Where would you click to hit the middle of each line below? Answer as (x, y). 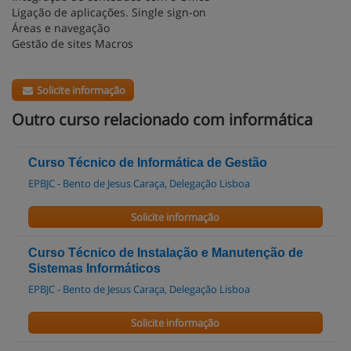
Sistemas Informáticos (94, 268)
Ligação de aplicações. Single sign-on (109, 12)
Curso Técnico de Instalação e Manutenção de (166, 252)
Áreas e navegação (61, 27)
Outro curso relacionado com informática (162, 119)
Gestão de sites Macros (72, 43)
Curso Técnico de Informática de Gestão (148, 162)
